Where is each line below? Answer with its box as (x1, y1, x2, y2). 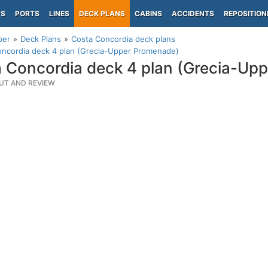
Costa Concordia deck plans (71, 34, 175, 44)
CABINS (135, 9, 162, 18)
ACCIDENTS (172, 9, 214, 18)
